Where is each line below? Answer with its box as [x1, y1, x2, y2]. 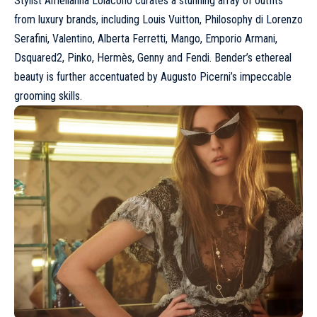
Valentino [52, 31, 93, 45]
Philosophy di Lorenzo [204, 12, 303, 26]
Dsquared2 [14, 50, 62, 64]
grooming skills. [14, 88, 82, 103]
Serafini [14, 31, 47, 45]
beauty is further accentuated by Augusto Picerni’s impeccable [14, 69, 292, 83]
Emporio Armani [205, 31, 275, 45]
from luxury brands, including [14, 12, 142, 26]
